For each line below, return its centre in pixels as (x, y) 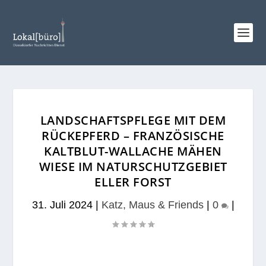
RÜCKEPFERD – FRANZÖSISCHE (133, 136)
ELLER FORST (133, 182)
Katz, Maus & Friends (152, 205)
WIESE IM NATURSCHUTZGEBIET (133, 167)
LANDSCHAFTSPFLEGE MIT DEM (133, 120)
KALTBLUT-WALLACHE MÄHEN (133, 151)
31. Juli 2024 (62, 205)
